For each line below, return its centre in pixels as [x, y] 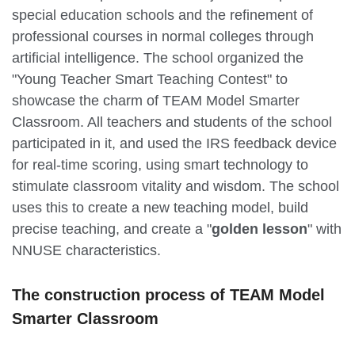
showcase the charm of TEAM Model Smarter [156, 100]
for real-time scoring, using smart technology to [160, 164]
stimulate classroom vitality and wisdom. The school [176, 186]
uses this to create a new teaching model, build [160, 207]
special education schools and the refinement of [162, 15]
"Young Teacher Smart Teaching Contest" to [150, 79]
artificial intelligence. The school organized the [158, 57]
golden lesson [260, 229]
